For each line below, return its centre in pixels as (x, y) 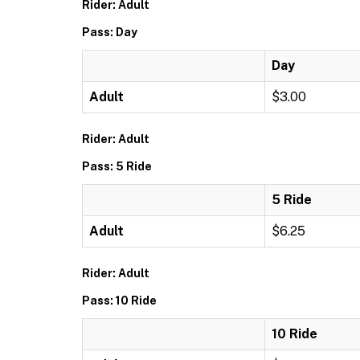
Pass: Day (110, 32)
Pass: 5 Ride (117, 166)
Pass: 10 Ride (119, 301)
